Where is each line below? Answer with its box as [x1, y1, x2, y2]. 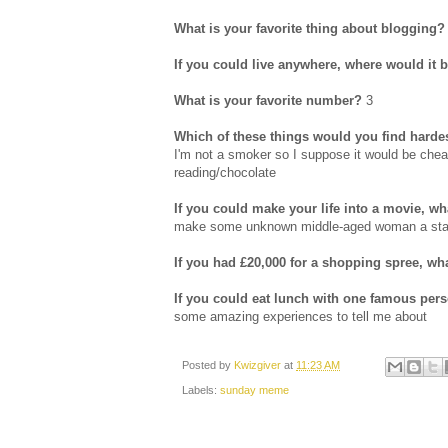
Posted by [182, 359, 234, 372]
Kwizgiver [234, 359, 284, 372]
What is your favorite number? [174, 93, 362, 109]
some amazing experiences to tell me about [174, 309, 427, 325]
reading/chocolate [174, 165, 276, 181]
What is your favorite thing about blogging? [174, 21, 445, 37]
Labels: [182, 383, 220, 396]
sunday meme [220, 383, 289, 396]
